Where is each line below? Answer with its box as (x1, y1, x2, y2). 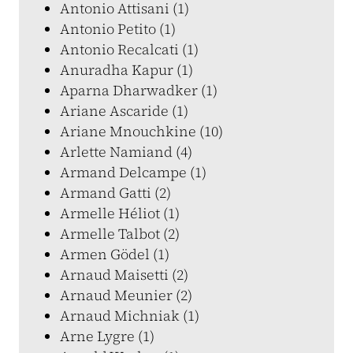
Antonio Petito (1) (60, 19, 176, 39)
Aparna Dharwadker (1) (60, 80, 217, 100)
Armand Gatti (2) (60, 183, 171, 203)
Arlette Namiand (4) (60, 142, 192, 162)
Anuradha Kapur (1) (60, 60, 193, 80)
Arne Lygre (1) (60, 326, 154, 346)
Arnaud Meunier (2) (60, 285, 192, 305)
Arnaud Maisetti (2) (60, 265, 188, 284)
